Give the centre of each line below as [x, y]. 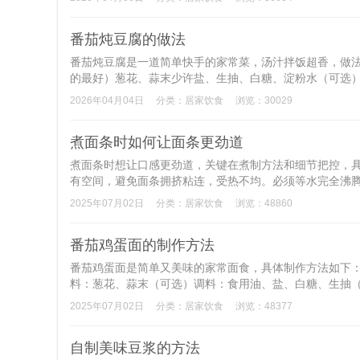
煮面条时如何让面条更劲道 [157, 142]
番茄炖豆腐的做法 [128, 39]
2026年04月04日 [107, 100]
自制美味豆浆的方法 [135, 348]
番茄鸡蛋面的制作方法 [142, 245]
